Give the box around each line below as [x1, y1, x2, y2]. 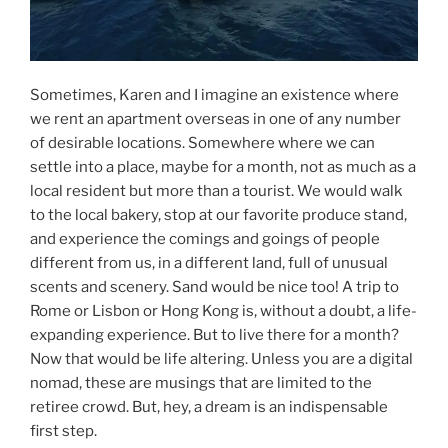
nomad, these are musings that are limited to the [30, 374, 372, 393]
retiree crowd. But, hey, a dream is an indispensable [30, 398, 388, 417]
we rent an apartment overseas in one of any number [30, 110, 401, 129]
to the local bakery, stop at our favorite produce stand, [30, 206, 407, 225]
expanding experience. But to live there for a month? [30, 326, 399, 345]
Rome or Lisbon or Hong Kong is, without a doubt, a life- [30, 302, 417, 321]
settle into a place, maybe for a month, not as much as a [30, 158, 416, 177]
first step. [30, 422, 97, 441]
